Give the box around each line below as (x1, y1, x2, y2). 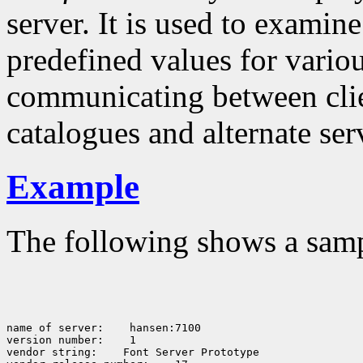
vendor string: (6, 346, 97, 359)
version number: (6, 334, 104, 347)
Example (6, 168, 139, 207)
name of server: (6, 322, 104, 335)
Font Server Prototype (117, 346, 259, 359)
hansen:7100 (123, 322, 201, 335)
